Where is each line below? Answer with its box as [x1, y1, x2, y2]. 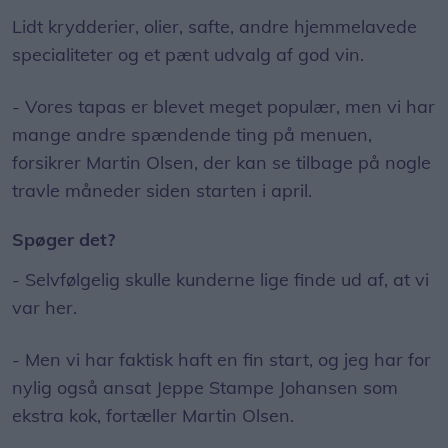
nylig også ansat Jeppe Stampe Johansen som [12, 376, 398, 399]
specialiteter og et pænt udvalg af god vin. [12, 43, 364, 66]
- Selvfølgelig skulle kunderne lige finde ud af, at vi [12, 268, 429, 291]
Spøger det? [12, 228, 115, 251]
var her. [12, 296, 77, 319]
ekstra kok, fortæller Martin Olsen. [12, 404, 294, 427]
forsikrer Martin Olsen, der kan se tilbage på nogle [12, 151, 431, 174]
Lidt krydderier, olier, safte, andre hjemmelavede [12, 15, 417, 38]
